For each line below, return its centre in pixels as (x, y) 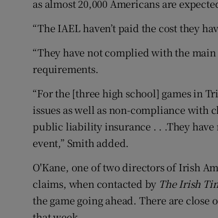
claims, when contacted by (96, 184)
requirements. (66, 69)
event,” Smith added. (81, 143)
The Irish (180, 184)
